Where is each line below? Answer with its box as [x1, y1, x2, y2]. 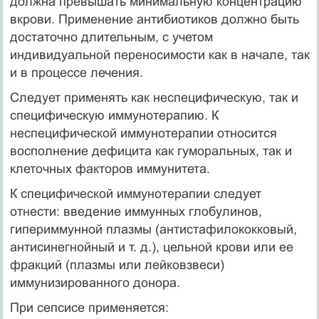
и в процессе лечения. [9, 65, 143, 80]
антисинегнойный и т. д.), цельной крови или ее [9, 239, 293, 254]
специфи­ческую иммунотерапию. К [9, 108, 219, 122]
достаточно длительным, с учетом [9, 29, 213, 44]
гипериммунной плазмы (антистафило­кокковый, [9, 221, 297, 236]
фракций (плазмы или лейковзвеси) [9, 257, 224, 272]
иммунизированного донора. [9, 275, 180, 290]
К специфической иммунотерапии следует [9, 186, 261, 201]
